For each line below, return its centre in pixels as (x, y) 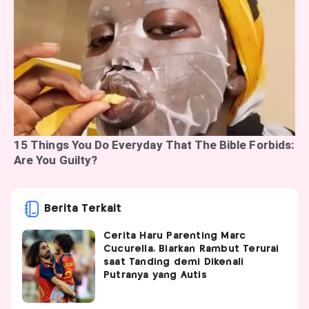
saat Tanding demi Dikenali (174, 262)
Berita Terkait (83, 208)
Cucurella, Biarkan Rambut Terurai (191, 249)
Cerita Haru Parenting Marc (175, 236)
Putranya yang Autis (155, 275)
